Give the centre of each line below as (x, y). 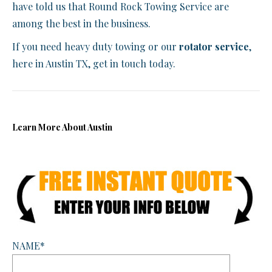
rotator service (214, 47)
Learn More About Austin (62, 127)
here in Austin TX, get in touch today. (94, 64)
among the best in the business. (81, 24)
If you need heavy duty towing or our (96, 47)
